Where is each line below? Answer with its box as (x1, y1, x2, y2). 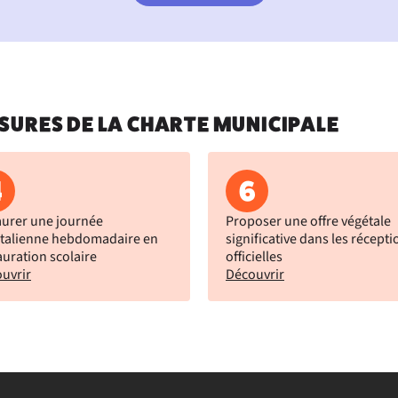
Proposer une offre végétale (226, 211, 391, 231)
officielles (226, 247, 283, 267)
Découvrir (226, 265, 284, 284)
